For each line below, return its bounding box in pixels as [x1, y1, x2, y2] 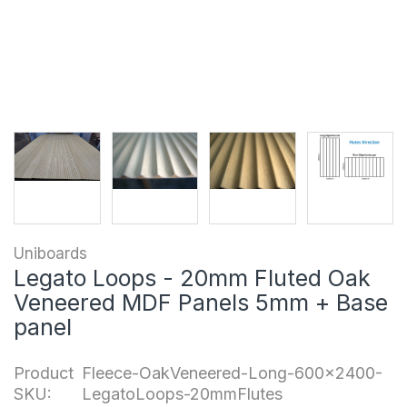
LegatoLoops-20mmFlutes [82, 383, 283, 403]
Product [14, 362, 74, 382]
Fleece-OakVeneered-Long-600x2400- [82, 362, 383, 382]
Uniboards [14, 243, 87, 263]
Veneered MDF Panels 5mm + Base [14, 288, 388, 316]
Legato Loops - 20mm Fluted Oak [14, 263, 371, 292]
